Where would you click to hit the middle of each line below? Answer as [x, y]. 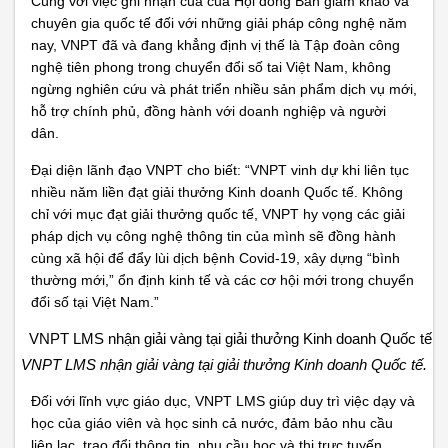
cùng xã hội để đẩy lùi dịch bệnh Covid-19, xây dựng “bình [215, 258]
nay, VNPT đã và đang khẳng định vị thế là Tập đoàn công [215, 45]
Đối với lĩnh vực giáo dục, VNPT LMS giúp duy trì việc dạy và [223, 401]
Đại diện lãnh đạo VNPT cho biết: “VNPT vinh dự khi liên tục [220, 170]
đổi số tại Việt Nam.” [95, 302]
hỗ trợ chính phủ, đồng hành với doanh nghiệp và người [208, 111]
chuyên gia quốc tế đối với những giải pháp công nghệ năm [219, 23]
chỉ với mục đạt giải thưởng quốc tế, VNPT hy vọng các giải [218, 214]
